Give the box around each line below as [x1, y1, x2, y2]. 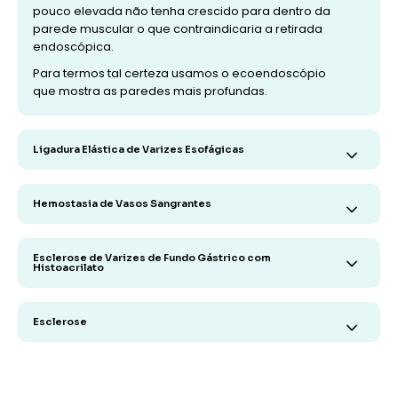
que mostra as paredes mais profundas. [33, 84, 267, 99]
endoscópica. [33, 39, 114, 54]
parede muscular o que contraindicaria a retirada [33, 21, 322, 36]
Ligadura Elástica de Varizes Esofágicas [33, 143, 244, 155]
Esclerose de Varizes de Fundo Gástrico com [33, 251, 271, 264]
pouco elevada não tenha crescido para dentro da [33, 4, 330, 19]
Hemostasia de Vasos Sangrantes [33, 197, 211, 210]
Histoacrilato [33, 261, 104, 274]
